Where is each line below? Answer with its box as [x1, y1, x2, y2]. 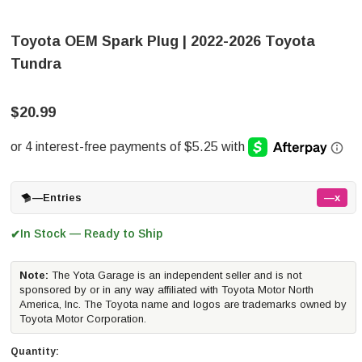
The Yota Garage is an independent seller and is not [48, 269, 301, 281]
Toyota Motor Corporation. [19, 313, 146, 325]
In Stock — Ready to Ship [20, 227, 162, 240]
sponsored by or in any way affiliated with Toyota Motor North [19, 284, 314, 296]
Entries [43, 192, 82, 204]
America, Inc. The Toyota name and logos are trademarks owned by [19, 298, 347, 310]
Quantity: [11, 346, 59, 357]
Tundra [11, 56, 61, 72]
